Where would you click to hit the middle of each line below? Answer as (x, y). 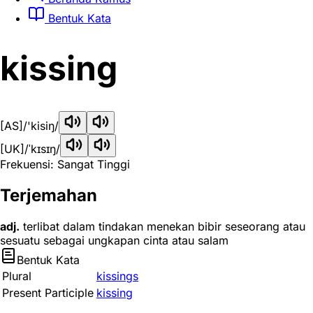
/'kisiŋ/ (41, 126)
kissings (117, 276)
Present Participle (48, 293)
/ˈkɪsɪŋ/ (42, 149)
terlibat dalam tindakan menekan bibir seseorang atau (162, 226)
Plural (17, 276)
